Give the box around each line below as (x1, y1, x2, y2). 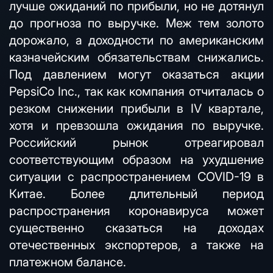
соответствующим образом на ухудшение (9, 152, 264, 167)
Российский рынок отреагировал (9, 135, 264, 150)
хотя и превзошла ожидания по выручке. (9, 118, 264, 133)
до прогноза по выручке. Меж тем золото (9, 16, 264, 30)
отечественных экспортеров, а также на (9, 238, 264, 252)
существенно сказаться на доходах (9, 221, 264, 235)
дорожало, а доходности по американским (9, 33, 264, 48)
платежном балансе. (9, 255, 126, 269)
